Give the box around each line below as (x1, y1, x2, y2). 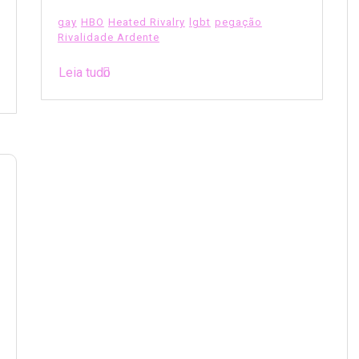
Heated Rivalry (107, 15, 185, 28)
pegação (214, 15, 262, 28)
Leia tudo (58, 64, 111, 80)
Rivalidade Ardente (57, 30, 159, 43)
